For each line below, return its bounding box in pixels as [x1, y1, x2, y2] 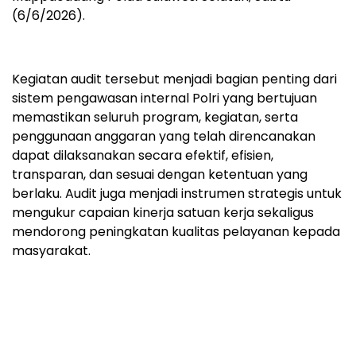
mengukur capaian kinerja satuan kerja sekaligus [12, 203, 314, 222]
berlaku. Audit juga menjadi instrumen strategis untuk [12, 184, 342, 203]
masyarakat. [12, 241, 91, 260]
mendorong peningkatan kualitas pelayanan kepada [12, 222, 340, 241]
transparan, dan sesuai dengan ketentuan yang [12, 164, 308, 184]
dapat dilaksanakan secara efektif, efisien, [12, 145, 273, 164]
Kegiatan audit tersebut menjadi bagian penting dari [12, 69, 337, 88]
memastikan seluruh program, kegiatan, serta [12, 107, 298, 126]
